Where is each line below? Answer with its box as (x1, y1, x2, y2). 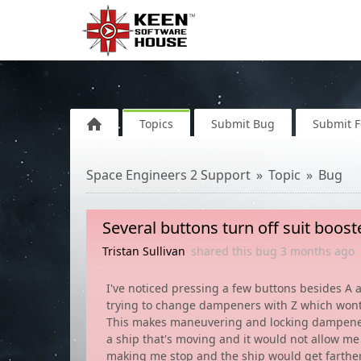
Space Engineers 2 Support (86, 166, 251, 184)
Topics (139, 116, 173, 131)
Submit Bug (211, 116, 275, 131)
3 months (280, 243, 331, 259)
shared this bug (191, 243, 280, 259)
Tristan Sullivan (102, 243, 185, 259)
